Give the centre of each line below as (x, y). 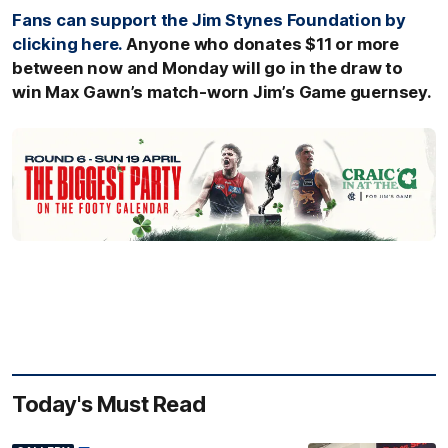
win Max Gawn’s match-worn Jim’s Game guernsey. (222, 91)
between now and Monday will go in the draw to (207, 67)
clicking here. (67, 43)
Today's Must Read (109, 403)
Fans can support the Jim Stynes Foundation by (209, 19)
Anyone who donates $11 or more (261, 43)
